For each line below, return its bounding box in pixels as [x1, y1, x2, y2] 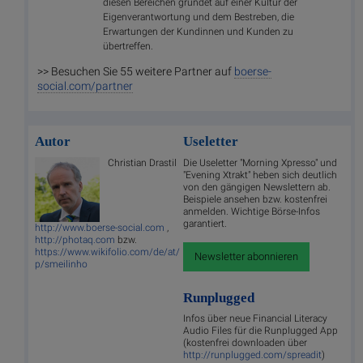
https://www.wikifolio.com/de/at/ [35, 246, 180, 258]
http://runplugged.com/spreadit [183, 349, 322, 361]
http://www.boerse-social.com [35, 221, 164, 233]
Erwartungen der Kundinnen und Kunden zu [103, 25, 293, 37]
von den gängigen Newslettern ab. [183, 181, 331, 193]
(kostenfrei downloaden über [183, 337, 308, 349]
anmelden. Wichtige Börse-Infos [183, 205, 321, 217]
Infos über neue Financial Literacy [183, 313, 328, 325]
